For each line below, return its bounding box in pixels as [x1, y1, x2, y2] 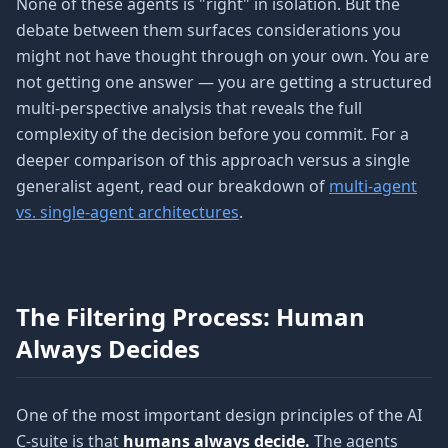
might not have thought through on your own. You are [16, 45, 429, 67]
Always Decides [16, 332, 200, 365]
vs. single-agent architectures [16, 201, 239, 223]
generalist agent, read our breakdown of [16, 175, 329, 197]
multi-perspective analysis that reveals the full [16, 97, 362, 119]
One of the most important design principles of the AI [16, 404, 422, 426]
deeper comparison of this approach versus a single [16, 149, 410, 171]
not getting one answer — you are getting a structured [16, 71, 432, 93]
